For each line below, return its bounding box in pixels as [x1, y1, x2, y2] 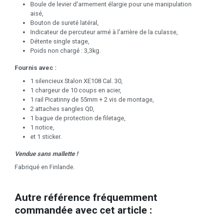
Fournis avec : [15, 64, 57, 72]
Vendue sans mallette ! [15, 150, 78, 158]
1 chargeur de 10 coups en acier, [30, 87, 121, 94]
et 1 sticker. [30, 133, 62, 141]
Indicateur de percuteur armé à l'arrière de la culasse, [30, 28, 178, 36]
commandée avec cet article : [15, 204, 152, 217]
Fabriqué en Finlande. [15, 163, 75, 171]
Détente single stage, [30, 38, 89, 45]
